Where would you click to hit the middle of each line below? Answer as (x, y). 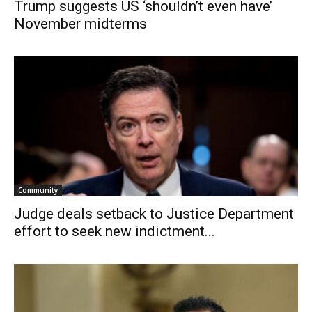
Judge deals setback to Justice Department (154, 214)
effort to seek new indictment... (115, 232)
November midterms (80, 23)
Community (38, 190)
